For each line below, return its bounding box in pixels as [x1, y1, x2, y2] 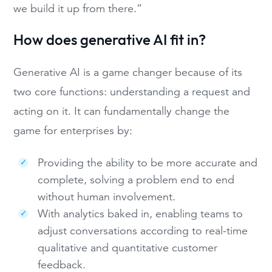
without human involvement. [38, 189, 176, 203]
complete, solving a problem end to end [38, 172, 235, 186]
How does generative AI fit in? [13, 32, 206, 48]
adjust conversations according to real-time [38, 223, 248, 237]
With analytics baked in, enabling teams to [38, 206, 243, 220]
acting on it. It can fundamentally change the [13, 104, 230, 118]
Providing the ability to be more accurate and [38, 155, 258, 169]
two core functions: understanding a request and [13, 85, 251, 99]
